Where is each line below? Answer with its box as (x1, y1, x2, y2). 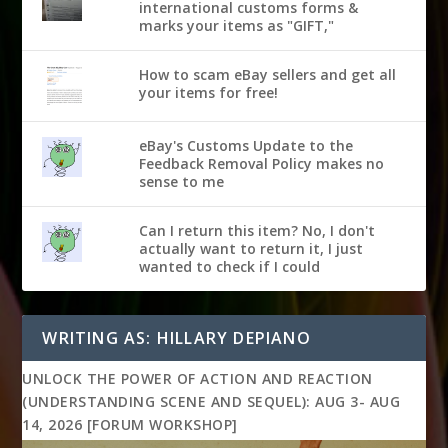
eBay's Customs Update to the (139, 135, 353, 155)
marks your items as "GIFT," (139, 15, 334, 35)
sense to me (139, 171, 224, 191)
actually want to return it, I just (139, 238, 363, 258)
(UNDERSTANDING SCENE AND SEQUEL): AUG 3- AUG (22, 391, 401, 411)
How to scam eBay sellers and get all (139, 64, 396, 84)
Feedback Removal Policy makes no (139, 153, 384, 173)
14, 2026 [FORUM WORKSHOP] (22, 414, 238, 434)
